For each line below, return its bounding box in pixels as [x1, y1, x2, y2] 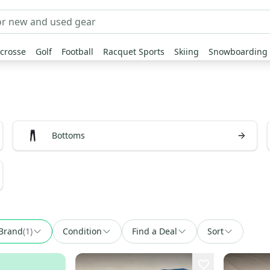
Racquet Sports [103, 46, 165, 57]
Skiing [174, 46, 199, 57]
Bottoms [52, 130, 86, 141]
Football [61, 46, 93, 57]
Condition [63, 225, 102, 237]
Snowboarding [209, 46, 268, 57]
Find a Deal [132, 225, 177, 237]
